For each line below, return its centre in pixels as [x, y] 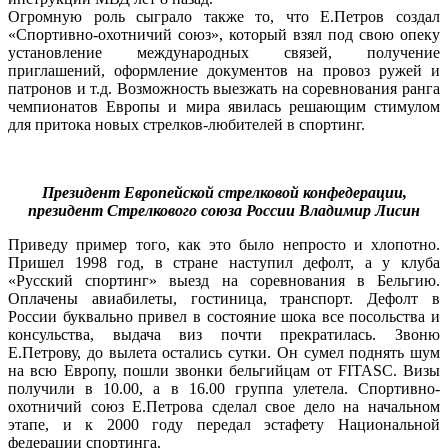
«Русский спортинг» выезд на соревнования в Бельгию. [224, 280]
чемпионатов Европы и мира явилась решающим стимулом [224, 106]
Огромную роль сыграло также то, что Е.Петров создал [224, 16]
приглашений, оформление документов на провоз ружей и [224, 70]
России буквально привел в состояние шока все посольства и [224, 316]
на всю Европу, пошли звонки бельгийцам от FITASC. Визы [224, 370]
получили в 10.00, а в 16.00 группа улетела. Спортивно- [224, 388]
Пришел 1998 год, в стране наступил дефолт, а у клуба [224, 262]
